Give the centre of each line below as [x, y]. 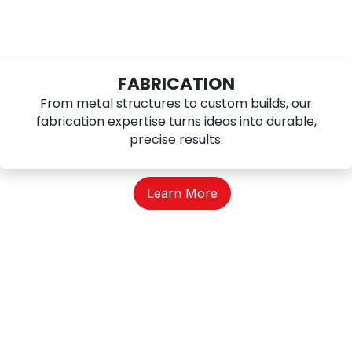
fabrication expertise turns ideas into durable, [176, 121]
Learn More [182, 193]
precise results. [176, 139]
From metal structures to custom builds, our [176, 103]
